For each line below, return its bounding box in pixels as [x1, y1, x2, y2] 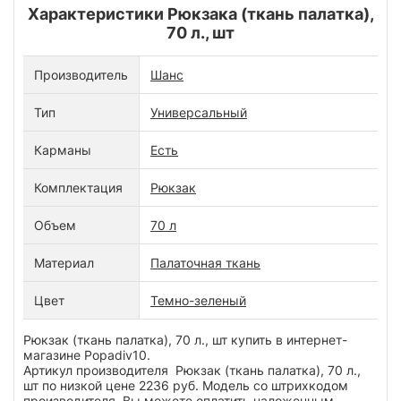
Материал [34, 254, 94, 270]
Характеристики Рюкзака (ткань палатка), [27, 4, 374, 23]
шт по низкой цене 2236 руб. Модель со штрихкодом [23, 377, 348, 393]
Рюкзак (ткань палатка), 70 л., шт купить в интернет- [23, 331, 347, 347]
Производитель [34, 66, 128, 82]
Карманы [34, 141, 91, 158]
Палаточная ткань [150, 254, 260, 270]
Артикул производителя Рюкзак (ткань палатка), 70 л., [23, 362, 361, 378]
